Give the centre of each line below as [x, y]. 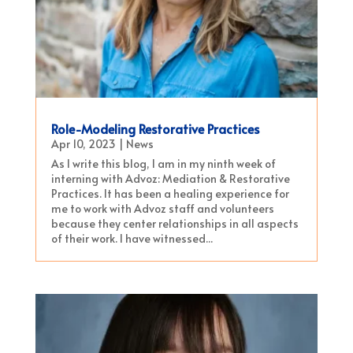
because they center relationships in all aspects [175, 224]
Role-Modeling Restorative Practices [155, 129]
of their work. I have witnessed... [132, 239]
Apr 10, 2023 [83, 144]
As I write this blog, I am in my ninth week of [163, 164]
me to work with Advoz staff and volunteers [162, 209]
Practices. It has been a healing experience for [170, 194]
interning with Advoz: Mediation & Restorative [170, 179]
